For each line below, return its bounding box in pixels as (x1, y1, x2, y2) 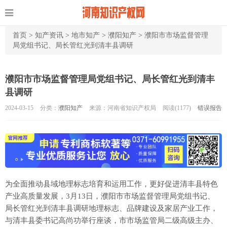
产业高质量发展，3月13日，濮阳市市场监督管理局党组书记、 (5, 192, 215, 201)
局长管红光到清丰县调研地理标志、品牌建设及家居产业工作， (5, 204, 218, 213)
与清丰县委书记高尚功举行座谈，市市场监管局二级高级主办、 (5, 216, 218, 225)
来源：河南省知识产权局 (89, 104, 156, 111)
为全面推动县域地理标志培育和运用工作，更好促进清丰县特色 (5, 180, 218, 188)
